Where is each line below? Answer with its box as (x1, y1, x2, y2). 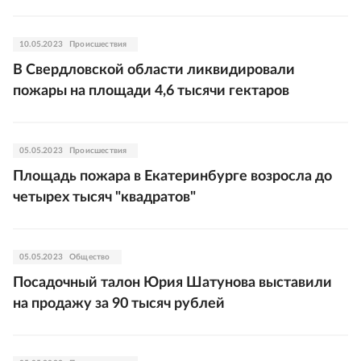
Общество (69, 253, 110, 261)
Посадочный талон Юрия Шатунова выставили (13, 276, 332, 290)
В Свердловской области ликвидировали (13, 63, 295, 77)
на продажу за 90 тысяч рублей (13, 297, 225, 311)
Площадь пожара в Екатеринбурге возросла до (13, 169, 332, 184)
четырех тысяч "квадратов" (13, 190, 196, 205)
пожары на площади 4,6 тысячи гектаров (13, 84, 289, 98)
